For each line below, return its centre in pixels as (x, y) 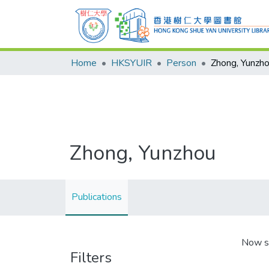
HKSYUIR (131, 63)
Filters (91, 258)
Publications (97, 197)
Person (181, 63)
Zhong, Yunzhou (143, 153)
